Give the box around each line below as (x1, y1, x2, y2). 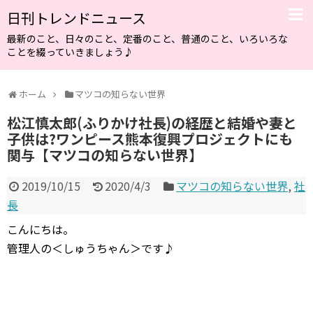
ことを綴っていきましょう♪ (7, 45, 133, 59)
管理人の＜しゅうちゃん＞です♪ (7, 240, 175, 256)
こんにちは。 (7, 221, 74, 238)
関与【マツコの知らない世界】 (7, 145, 203, 165)
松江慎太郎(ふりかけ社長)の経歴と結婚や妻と (7, 112, 297, 133)
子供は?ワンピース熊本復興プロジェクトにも (7, 129, 293, 149)
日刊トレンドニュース (7, 8, 146, 28)
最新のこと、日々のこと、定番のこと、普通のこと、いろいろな (7, 31, 288, 45)
